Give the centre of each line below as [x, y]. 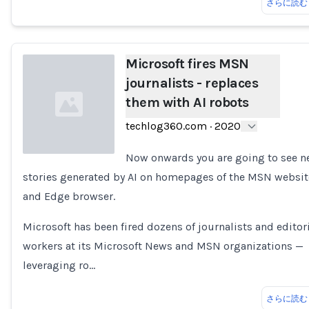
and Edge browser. [69, 196]
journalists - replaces [192, 83]
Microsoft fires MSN [187, 64]
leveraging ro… [59, 265]
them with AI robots [187, 102]
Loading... [46, 184]
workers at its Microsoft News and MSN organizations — [163, 246]
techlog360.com [167, 126]
